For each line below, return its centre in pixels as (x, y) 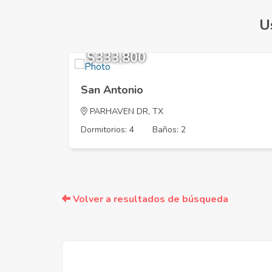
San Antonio (112, 90)
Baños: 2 (169, 130)
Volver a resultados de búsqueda (149, 199)
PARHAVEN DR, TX (125, 111)
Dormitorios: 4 (107, 130)
